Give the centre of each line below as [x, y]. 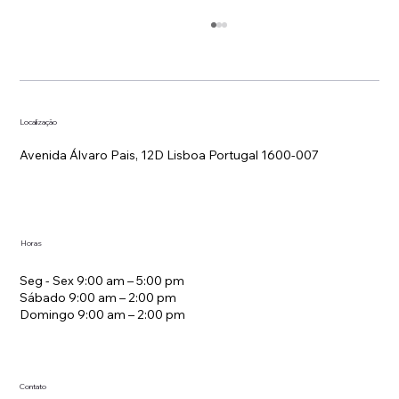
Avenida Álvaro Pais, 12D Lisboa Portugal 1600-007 [170, 155]
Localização [39, 122]
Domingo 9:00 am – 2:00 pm [103, 315]
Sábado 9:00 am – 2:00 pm [98, 298]
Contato [33, 386]
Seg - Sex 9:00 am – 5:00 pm [102, 281]
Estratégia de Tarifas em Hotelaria [194, 204]
